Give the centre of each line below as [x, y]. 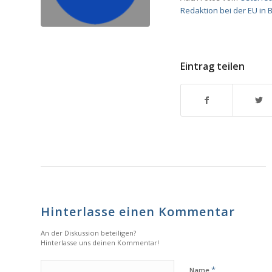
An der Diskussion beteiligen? [88, 233]
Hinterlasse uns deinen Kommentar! [100, 243]
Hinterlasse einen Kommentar [138, 212]
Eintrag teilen [212, 66]
